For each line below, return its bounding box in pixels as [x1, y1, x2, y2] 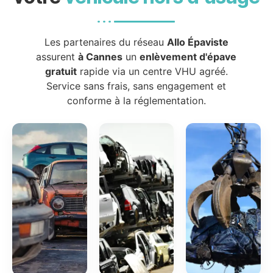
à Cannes [78, 51, 123, 63]
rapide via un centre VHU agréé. [76, 65, 228, 78]
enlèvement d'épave [140, 51, 237, 63]
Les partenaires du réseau [44, 36, 167, 49]
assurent [36, 51, 79, 63]
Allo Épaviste [166, 36, 229, 49]
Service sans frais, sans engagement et [46, 80, 227, 93]
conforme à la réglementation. [66, 94, 206, 107]
